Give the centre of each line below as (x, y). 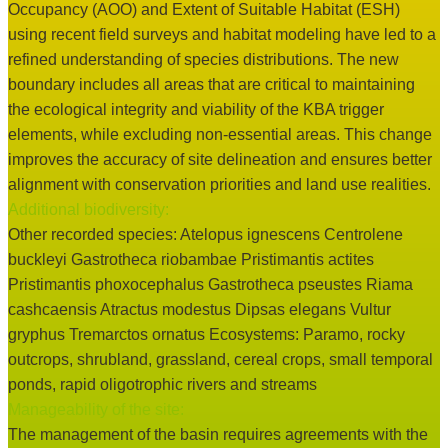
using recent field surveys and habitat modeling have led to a (222, 35)
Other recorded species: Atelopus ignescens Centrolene (205, 235)
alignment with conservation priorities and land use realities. (219, 185)
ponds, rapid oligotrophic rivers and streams (162, 385)
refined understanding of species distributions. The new (203, 60)
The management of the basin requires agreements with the (218, 435)
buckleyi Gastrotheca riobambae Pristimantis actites (191, 260)
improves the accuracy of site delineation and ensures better (220, 160)
